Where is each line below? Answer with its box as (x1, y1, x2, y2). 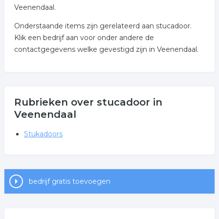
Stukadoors (23, 130, 63, 138)
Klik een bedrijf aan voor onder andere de (14, 33, 154, 42)
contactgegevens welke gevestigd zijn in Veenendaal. (14, 45, 198, 54)
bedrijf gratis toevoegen (28, 177, 110, 186)
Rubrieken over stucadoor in (14, 96, 162, 108)
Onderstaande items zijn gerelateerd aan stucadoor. (14, 22, 192, 30)
